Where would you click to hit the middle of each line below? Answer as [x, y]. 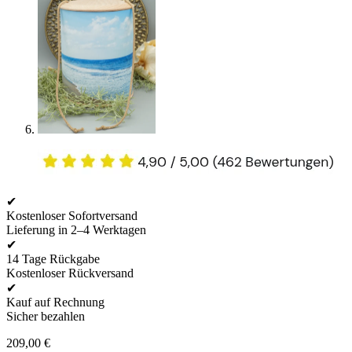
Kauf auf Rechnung [55, 302]
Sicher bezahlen [46, 317]
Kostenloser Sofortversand [72, 216]
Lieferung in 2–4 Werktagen [76, 230]
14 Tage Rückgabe [53, 259]
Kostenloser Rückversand [70, 273]
